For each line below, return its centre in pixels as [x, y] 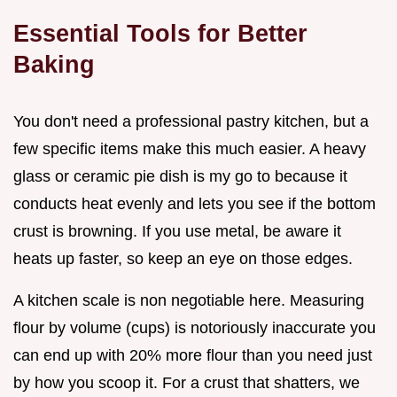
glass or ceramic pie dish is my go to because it [180, 177]
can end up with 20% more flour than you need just [193, 356]
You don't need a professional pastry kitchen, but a [191, 122]
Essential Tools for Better [160, 34]
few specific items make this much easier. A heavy [190, 149]
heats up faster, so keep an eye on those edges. [183, 259]
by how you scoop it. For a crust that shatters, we [187, 383]
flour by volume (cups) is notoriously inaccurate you [195, 328]
